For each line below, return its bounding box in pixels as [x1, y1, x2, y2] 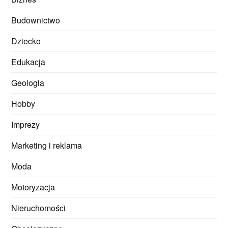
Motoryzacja [11, 181, 55, 193]
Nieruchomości [11, 202, 66, 214]
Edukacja [11, 55, 46, 68]
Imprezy [11, 118, 40, 130]
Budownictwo [11, 14, 61, 26]
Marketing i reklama [11, 139, 82, 151]
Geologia [11, 76, 45, 89]
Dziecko [11, 35, 41, 47]
